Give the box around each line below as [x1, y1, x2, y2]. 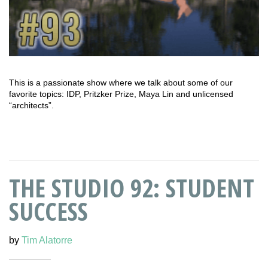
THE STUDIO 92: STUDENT [9, 170, 254, 205]
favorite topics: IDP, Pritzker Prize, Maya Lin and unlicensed [9, 89, 233, 99]
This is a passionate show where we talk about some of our [9, 78, 233, 88]
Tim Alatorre [22, 234, 72, 245]
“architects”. [9, 100, 54, 111]
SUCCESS [9, 193, 88, 228]
